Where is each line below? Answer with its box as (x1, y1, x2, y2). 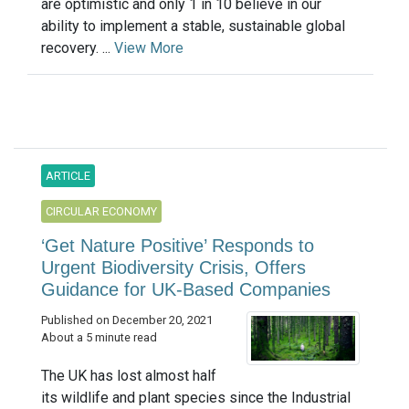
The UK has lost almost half (41, 367, 216, 385)
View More (114, 39, 184, 58)
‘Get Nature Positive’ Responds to (41, 236, 314, 257)
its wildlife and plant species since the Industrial (41, 389, 351, 407)
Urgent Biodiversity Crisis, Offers (41, 257, 306, 278)
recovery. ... (41, 39, 114, 58)
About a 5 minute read (41, 330, 157, 345)
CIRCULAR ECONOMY (46, 204, 157, 219)
